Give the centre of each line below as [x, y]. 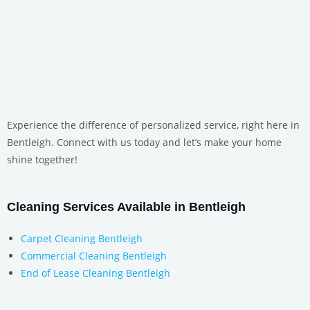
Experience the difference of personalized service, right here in [153, 125]
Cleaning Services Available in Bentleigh [126, 207]
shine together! [42, 160]
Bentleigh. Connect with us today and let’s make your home [144, 143]
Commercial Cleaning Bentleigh [94, 256]
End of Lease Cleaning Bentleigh [95, 273]
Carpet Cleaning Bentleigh [82, 239]
